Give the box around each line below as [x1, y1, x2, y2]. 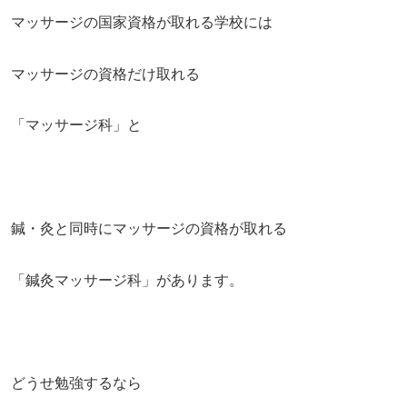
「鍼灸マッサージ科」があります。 [11, 272, 243, 288]
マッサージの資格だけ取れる [11, 65, 200, 82]
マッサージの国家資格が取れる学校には [11, 14, 273, 30]
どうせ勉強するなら [11, 375, 142, 392]
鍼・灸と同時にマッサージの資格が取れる [11, 220, 287, 236]
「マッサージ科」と [11, 117, 142, 134]
